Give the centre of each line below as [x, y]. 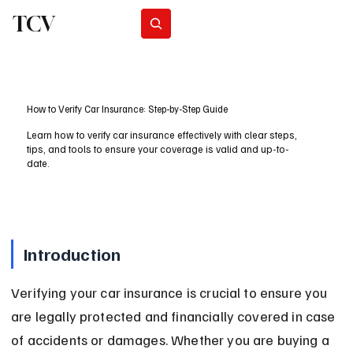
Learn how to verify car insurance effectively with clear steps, [162, 135]
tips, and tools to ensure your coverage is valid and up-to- [158, 149]
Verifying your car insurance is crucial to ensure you [171, 293]
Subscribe [229, 23]
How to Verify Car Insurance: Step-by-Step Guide [128, 109]
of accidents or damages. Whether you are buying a [172, 340]
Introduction [72, 254]
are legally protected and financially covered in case [175, 316]
